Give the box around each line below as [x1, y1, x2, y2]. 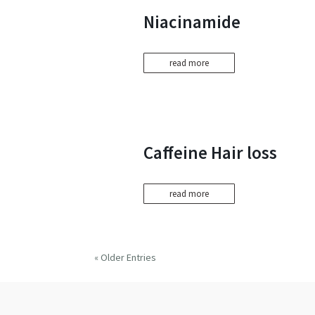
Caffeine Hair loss [143, 141, 278, 164]
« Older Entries [94, 250, 157, 264]
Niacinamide [143, 10, 241, 33]
